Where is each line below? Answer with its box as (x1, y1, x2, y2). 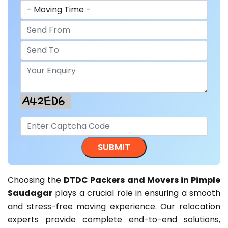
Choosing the (8, 174, 64, 186)
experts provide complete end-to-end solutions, (8, 213, 220, 225)
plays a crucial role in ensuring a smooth (52, 187, 220, 199)
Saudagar (8, 187, 52, 199)
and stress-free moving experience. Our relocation (8, 200, 220, 212)
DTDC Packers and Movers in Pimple (64, 174, 221, 186)
